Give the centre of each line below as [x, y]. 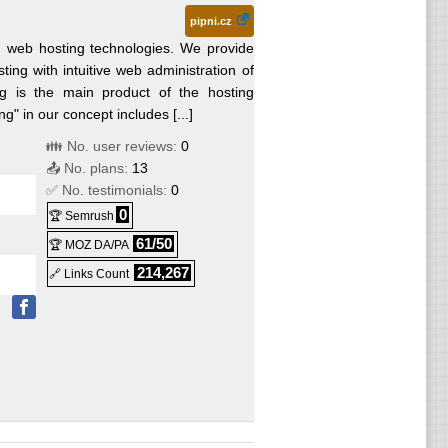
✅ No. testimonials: [108, 190]
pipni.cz [210, 21]
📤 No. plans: [89, 168]
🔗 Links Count [90, 274]
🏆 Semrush [81, 216]
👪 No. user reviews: [113, 146]
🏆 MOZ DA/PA [88, 245]
